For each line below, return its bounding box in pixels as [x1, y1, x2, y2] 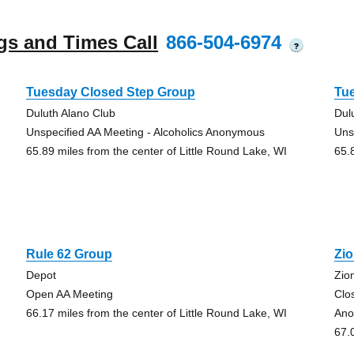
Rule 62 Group [25, 247, 112, 261]
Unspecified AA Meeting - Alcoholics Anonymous [25, 126, 265, 138]
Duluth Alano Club [25, 107, 115, 119]
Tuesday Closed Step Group [25, 85, 195, 99]
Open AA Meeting [25, 288, 113, 300]
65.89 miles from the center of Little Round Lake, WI [25, 145, 287, 157]
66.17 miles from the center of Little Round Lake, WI [25, 307, 287, 319]
